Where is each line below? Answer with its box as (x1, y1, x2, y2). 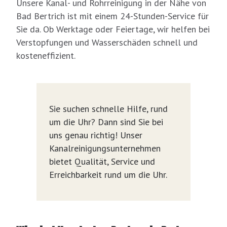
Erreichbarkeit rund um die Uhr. (49, 169, 167, 181)
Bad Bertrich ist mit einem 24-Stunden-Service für (16, 10, 209, 22)
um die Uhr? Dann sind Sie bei (49, 116, 163, 128)
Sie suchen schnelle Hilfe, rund (49, 103, 168, 115)
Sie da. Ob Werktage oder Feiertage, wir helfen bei (16, 23, 210, 35)
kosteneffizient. (16, 50, 75, 62)
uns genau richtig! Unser (49, 129, 142, 141)
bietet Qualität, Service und (49, 156, 155, 168)
